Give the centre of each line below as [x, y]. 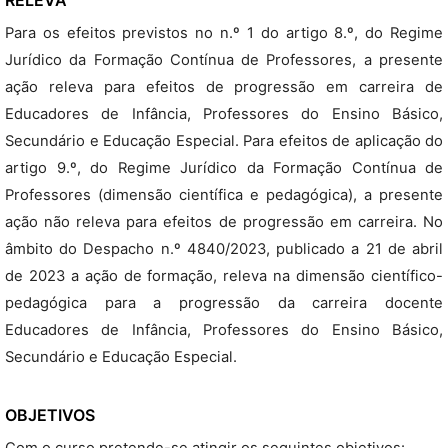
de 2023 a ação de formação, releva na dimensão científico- [224, 276]
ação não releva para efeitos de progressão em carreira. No [224, 222]
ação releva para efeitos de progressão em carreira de [224, 87]
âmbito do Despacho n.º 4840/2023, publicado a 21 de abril [224, 249]
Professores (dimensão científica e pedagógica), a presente [224, 195]
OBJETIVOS [50, 415]
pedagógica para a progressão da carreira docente [224, 303]
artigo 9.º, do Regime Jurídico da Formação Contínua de [224, 168]
